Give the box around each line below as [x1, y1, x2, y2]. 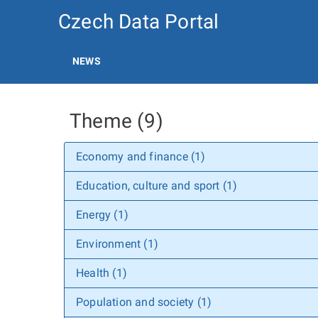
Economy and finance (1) [76, 150, 206, 163]
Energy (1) [76, 208, 128, 221]
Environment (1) [76, 237, 158, 251]
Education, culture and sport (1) [76, 179, 238, 192]
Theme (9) [70, 109, 163, 133]
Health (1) [76, 266, 127, 280]
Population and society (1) [76, 295, 212, 309]
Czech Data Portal [58, 10, 219, 33]
